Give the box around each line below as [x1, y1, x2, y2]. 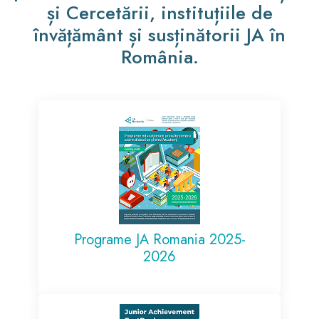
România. [120, 43, 199, 70]
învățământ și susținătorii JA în [33, 21, 286, 48]
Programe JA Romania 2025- [73, 229, 246, 250]
